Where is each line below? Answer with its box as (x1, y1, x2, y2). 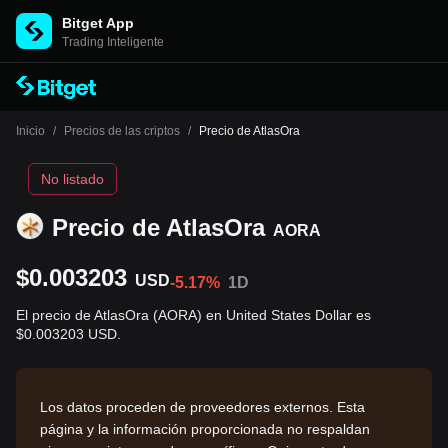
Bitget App (62, 15, 134, 31)
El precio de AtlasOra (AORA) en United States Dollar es (16, 307, 371, 323)
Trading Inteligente (62, 35, 164, 49)
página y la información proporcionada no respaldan (40, 421, 370, 437)
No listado (41, 171, 104, 187)
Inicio (16, 124, 45, 138)
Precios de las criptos (64, 124, 180, 138)
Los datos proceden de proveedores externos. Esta (40, 399, 365, 415)
